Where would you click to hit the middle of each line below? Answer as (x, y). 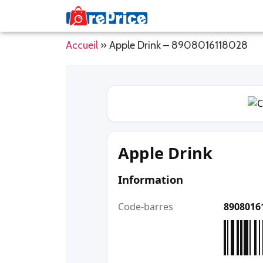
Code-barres (146, 207)
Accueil (82, 45)
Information (151, 179)
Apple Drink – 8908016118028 (178, 45)
